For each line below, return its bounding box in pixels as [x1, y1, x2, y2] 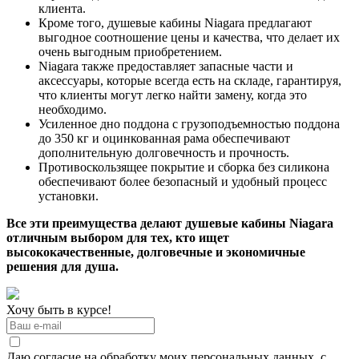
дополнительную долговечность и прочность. [38, 146, 289, 160]
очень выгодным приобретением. [38, 45, 222, 59]
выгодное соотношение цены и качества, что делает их [38, 30, 340, 45]
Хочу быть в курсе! [6, 303, 111, 317]
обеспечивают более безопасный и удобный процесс [38, 175, 327, 189]
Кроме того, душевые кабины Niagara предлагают [38, 16, 312, 30]
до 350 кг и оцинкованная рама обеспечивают [38, 131, 290, 146]
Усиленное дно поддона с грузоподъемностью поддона [38, 117, 340, 131]
